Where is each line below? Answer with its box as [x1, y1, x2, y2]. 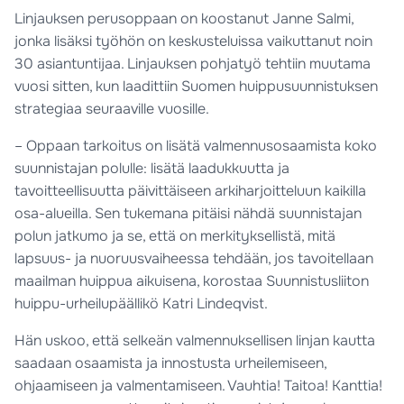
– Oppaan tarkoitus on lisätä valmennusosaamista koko [14, 136, 377, 156]
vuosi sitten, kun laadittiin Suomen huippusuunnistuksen [14, 77, 378, 96]
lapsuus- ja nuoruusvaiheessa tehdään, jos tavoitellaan [14, 249, 373, 269]
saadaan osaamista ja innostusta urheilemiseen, [14, 353, 326, 373]
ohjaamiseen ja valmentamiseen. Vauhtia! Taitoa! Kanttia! [14, 376, 382, 396]
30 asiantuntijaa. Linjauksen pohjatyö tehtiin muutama [14, 54, 371, 74]
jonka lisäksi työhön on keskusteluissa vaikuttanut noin [14, 32, 372, 51]
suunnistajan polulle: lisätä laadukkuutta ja [14, 159, 289, 179]
